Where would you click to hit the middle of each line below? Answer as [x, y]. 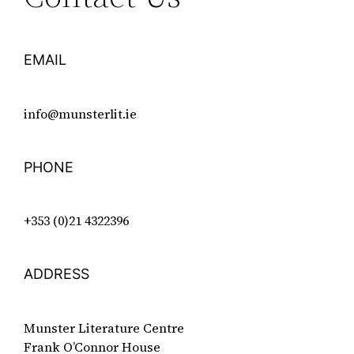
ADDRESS [57, 274]
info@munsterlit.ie [81, 113]
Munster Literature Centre [104, 328]
